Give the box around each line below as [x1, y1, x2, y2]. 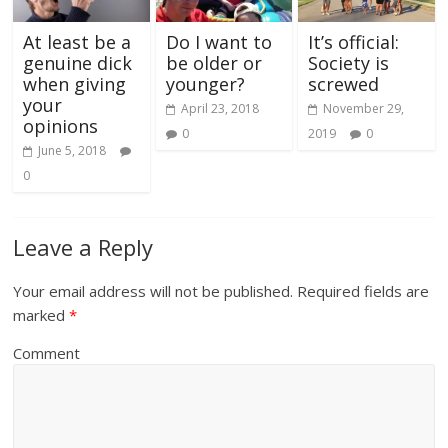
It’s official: [307, 30, 399, 55]
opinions [23, 114, 99, 139]
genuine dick [23, 51, 133, 76]
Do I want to [165, 30, 272, 55]
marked [13, 305, 70, 326]
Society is [307, 51, 389, 76]
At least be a [23, 30, 132, 55]
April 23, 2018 [180, 100, 259, 118]
